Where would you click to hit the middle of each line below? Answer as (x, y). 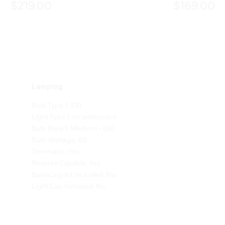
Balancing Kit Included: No (74, 160)
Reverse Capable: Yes (66, 148)
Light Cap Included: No (69, 172)
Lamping (47, 73)
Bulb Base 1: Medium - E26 (73, 114)
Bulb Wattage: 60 (60, 125)
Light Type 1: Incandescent (74, 102)
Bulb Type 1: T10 (57, 91)
